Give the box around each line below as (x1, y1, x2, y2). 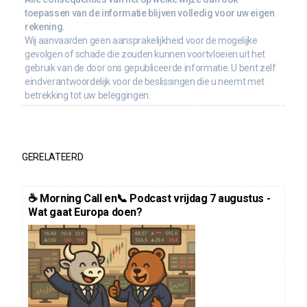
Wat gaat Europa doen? (28, 205, 143, 219)
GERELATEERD (22, 151, 84, 162)
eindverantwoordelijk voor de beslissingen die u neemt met (25, 75, 265, 87)
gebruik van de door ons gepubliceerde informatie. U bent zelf (25, 62, 276, 73)
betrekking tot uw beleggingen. (25, 89, 151, 101)
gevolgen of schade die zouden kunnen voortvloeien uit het (25, 48, 266, 60)
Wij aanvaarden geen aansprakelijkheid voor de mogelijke (25, 34, 258, 46)
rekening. (25, 21, 65, 32)
